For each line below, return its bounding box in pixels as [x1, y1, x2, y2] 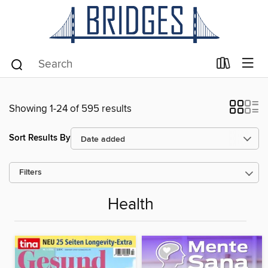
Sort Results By [9, 132, 71, 144]
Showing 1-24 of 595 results [9, 102, 132, 115]
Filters [19, 167, 42, 178]
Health [107, 195, 154, 215]
